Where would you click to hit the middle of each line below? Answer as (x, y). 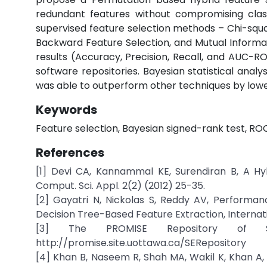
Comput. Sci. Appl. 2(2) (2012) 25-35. (120, 186)
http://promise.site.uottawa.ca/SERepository (141, 243)
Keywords (66, 110)
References (70, 153)
